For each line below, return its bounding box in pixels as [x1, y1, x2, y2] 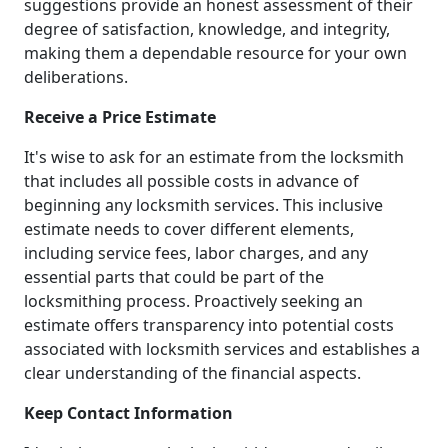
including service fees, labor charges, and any [24, 241, 368, 264]
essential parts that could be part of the [24, 265, 324, 288]
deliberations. [24, 65, 128, 88]
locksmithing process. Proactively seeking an [24, 289, 363, 312]
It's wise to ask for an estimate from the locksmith [24, 145, 404, 168]
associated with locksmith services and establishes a [24, 337, 420, 360]
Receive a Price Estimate [24, 105, 216, 128]
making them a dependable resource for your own [24, 41, 407, 64]
